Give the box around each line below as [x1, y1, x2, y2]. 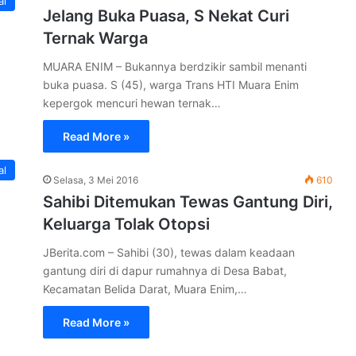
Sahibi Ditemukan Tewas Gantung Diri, [43, 192, 333, 211]
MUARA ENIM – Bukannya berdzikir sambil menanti [43, 60, 307, 73]
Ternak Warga [43, 29, 148, 48]
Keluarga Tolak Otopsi [43, 215, 210, 234]
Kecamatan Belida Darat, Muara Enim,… [43, 282, 247, 296]
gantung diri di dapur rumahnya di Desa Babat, [43, 264, 287, 277]
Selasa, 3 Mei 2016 [53, 174, 138, 186]
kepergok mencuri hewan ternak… [43, 96, 221, 110]
